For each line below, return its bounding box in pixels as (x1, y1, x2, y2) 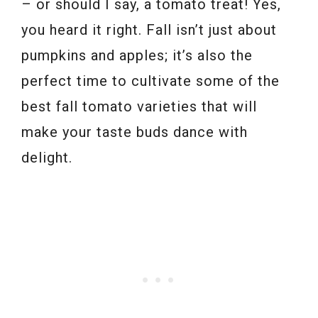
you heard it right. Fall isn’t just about (21, 21, 277, 38)
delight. (21, 148, 72, 166)
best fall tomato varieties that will (21, 97, 257, 115)
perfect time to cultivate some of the (21, 72, 280, 89)
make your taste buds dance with (21, 123, 248, 141)
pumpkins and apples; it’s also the (21, 46, 253, 64)
